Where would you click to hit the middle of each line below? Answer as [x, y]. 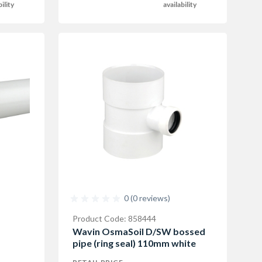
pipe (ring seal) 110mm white [134, 243]
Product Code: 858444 [114, 218]
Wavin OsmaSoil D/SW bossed [139, 231]
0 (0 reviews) [147, 198]
